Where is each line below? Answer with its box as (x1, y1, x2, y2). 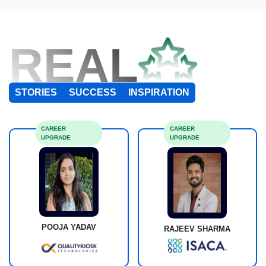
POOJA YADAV (41, 223, 96, 232)
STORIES (15, 87, 57, 97)
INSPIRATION (128, 87, 189, 97)
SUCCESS (69, 87, 116, 97)
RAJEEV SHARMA (164, 224, 231, 233)
